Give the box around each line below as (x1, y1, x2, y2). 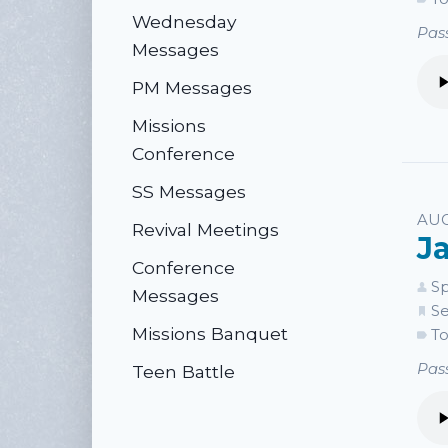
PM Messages (132, 77, 252, 98)
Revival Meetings (132, 219, 279, 240)
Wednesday (132, 11, 236, 32)
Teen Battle (132, 361, 235, 382)
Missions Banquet (132, 323, 288, 344)
